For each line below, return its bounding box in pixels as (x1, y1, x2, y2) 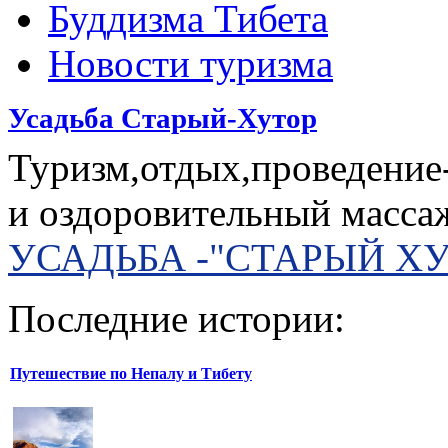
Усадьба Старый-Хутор (8, 102, 317, 135)
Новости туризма (48, 42, 333, 86)
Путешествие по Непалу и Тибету (10, 364, 252, 382)
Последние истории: (8, 297, 345, 341)
